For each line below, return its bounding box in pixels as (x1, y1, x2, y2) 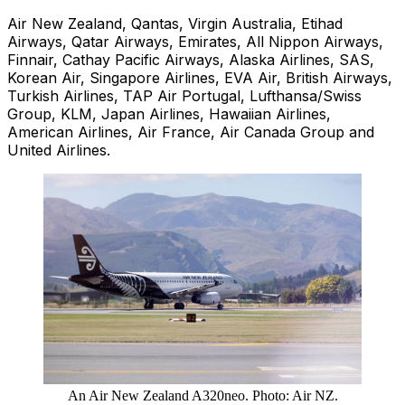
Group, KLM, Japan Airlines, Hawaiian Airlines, (7, 105, 331, 124)
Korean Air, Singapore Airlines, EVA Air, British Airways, (7, 69, 392, 88)
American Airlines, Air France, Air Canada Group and (7, 123, 374, 142)
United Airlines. (7, 141, 110, 160)
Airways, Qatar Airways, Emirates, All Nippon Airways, (7, 33, 383, 52)
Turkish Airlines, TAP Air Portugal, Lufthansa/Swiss (7, 87, 362, 106)
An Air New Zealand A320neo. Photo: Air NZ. (67, 387, 338, 403)
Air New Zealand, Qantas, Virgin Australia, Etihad (7, 14, 343, 33)
